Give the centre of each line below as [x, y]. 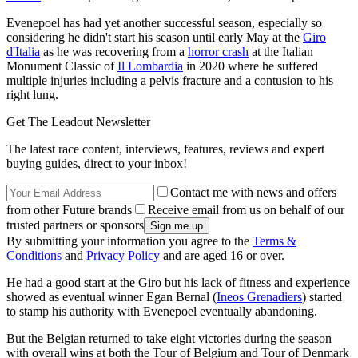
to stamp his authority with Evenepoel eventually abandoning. [162, 311]
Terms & [274, 241]
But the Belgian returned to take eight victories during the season [169, 338]
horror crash [218, 51]
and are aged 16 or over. [222, 255]
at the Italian [281, 51]
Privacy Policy [123, 255]
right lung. [32, 94]
